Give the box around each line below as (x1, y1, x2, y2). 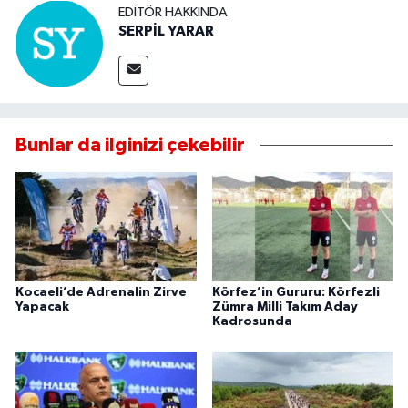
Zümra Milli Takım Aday (211, 300, 358, 313)
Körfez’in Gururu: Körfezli (211, 285, 380, 299)
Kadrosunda (211, 314, 292, 328)
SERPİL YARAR (118, 23, 214, 38)
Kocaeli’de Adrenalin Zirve (15, 285, 187, 299)
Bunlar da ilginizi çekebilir (15, 136, 245, 156)
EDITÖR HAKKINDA (118, 5, 228, 19)
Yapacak (15, 300, 69, 313)
